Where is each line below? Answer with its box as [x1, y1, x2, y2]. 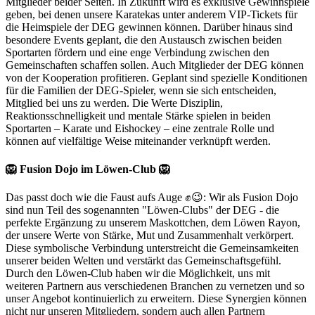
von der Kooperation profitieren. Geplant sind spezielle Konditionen [6, 72, 307, 84]
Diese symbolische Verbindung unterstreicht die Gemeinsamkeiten [6, 241, 299, 254]
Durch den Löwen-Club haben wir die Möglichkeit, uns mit [6, 266, 270, 279]
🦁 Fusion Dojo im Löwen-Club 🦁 [6, 162, 170, 175]
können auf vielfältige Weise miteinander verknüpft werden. [6, 135, 271, 148]
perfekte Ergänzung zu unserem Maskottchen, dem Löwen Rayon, [6, 216, 300, 229]
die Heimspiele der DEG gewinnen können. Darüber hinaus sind [6, 21, 292, 34]
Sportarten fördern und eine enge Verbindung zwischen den [6, 46, 269, 59]
